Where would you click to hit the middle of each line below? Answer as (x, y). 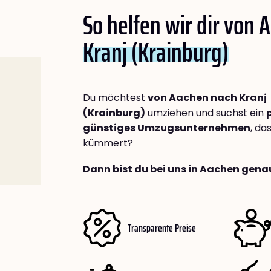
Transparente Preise (162, 228)
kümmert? (108, 143)
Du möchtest (115, 98)
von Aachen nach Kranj (207, 98)
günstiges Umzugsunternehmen (167, 128)
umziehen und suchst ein (206, 113)
